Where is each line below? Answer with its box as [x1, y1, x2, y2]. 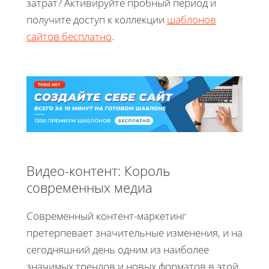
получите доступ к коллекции [26, 12, 167, 26]
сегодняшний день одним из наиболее [26, 242, 209, 256]
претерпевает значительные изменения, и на [26, 225, 243, 240]
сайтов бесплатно [26, 29, 112, 43]
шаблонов [167, 12, 216, 26]
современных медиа [26, 178, 153, 196]
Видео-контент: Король [26, 161, 171, 180]
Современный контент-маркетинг [26, 208, 186, 223]
